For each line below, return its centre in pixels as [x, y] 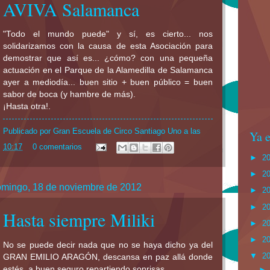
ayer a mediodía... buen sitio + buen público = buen [108, 83]
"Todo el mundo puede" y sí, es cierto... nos [108, 34]
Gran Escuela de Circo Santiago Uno [117, 131]
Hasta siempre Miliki [79, 219]
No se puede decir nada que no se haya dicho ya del [108, 245]
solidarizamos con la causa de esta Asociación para [108, 46]
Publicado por [28, 131]
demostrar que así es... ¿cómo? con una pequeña [108, 58]
